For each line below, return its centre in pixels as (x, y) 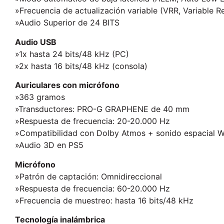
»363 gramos (40, 97)
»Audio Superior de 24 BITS (67, 23)
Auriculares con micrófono (67, 85)
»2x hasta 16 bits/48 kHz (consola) (81, 66)
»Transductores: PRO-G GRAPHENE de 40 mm (102, 109)
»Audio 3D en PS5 (49, 145)
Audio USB (36, 42)
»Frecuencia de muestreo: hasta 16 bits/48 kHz (104, 200)
